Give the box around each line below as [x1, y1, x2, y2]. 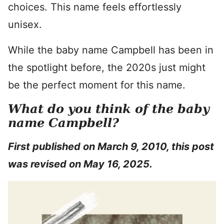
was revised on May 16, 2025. [8, 158, 152, 170]
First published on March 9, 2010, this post [8, 140, 214, 152]
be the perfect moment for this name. [8, 79, 185, 91]
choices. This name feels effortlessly [8, 1, 181, 13]
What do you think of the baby [8, 101, 209, 116]
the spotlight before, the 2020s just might [8, 61, 205, 73]
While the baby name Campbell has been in [8, 44, 213, 56]
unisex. [8, 18, 42, 30]
